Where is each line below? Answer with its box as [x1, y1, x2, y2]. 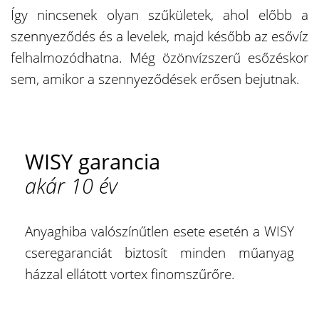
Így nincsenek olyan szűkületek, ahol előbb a [11, 5, 308, 24]
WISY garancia [25, 147, 160, 175]
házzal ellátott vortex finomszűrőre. [25, 264, 235, 283]
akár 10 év [25, 171, 117, 199]
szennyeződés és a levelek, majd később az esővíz [11, 26, 308, 46]
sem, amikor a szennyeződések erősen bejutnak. [11, 69, 300, 88]
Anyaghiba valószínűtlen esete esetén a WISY [25, 221, 294, 241]
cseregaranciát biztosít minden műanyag [25, 243, 294, 262]
